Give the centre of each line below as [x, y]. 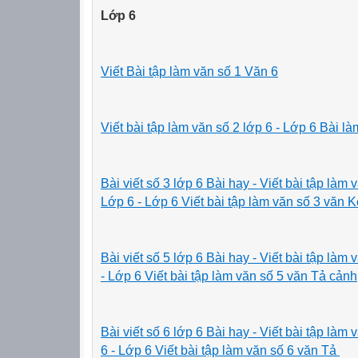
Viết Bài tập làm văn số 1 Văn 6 [189, 71]
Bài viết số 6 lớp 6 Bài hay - [179, 332]
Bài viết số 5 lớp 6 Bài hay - [179, 257]
